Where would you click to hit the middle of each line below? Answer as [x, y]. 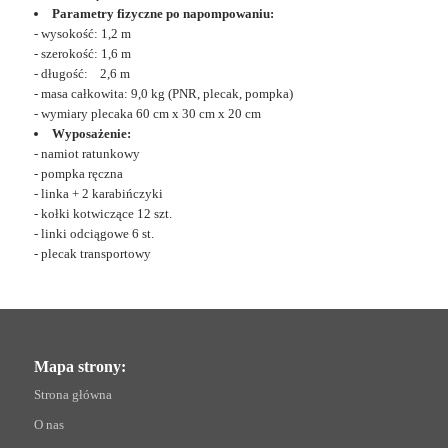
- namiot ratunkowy [86, 153]
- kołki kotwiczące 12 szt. [102, 213]
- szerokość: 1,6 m [82, 53]
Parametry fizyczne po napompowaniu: [162, 13]
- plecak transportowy [92, 253]
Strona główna [72, 394]
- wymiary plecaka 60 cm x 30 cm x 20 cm [147, 113]
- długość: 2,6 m [81, 73]
